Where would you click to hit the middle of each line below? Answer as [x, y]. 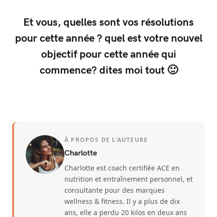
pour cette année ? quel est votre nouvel [108, 37]
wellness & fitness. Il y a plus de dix [122, 201]
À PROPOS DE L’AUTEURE [106, 140]
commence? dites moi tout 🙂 [108, 69]
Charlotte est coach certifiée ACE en [122, 168]
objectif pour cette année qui [108, 53]
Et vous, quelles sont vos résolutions [108, 21]
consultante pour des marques [115, 190]
